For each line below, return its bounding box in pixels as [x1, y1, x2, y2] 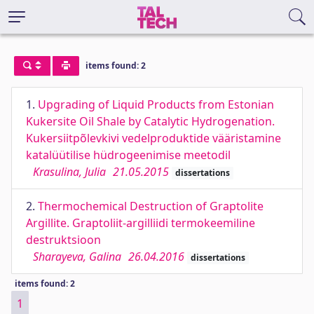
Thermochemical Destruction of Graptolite [38, 198, 264, 214]
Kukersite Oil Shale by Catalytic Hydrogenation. [26, 114, 275, 129]
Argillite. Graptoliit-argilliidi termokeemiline [26, 215, 255, 231]
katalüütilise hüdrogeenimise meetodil [26, 147, 231, 163]
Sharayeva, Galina [33, 249, 121, 264]
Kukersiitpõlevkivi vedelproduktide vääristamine [26, 130, 281, 146]
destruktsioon [26, 232, 101, 247]
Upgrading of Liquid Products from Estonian [38, 97, 274, 112]
